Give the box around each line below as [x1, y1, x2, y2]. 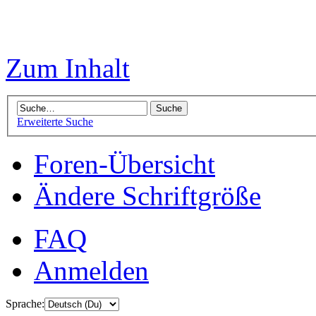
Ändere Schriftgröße [34, 181, 261, 212]
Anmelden [34, 255, 149, 286]
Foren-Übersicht [34, 149, 215, 180]
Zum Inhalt [6, 53, 130, 84]
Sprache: [6, 298, 44, 310]
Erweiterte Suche [17, 116, 93, 128]
